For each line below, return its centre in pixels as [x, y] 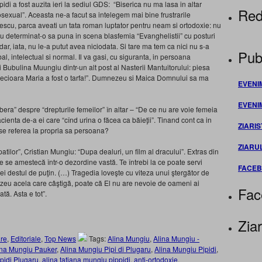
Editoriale [26, 238]
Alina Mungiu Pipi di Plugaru [106, 249]
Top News [60, 238]
